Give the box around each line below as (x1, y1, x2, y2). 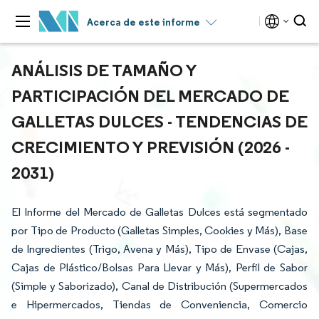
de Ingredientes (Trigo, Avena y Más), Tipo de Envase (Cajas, (11, 242, 308, 256)
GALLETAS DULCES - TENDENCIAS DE (11, 110, 308, 132)
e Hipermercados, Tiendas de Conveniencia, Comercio (11, 298, 308, 311)
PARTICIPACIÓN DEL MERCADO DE (11, 85, 289, 106)
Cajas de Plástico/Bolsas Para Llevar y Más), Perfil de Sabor (11, 261, 308, 274)
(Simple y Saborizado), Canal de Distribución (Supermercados (11, 279, 308, 293)
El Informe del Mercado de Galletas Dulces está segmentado (11, 205, 308, 219)
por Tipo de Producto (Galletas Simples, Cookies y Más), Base (11, 224, 308, 237)
